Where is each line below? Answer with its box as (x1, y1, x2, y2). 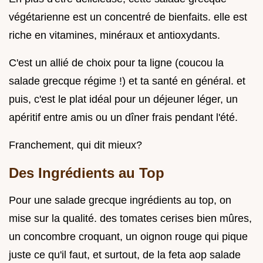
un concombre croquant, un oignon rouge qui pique (9, 231, 248, 243)
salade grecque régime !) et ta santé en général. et (9, 75, 245, 87)
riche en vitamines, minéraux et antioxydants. (9, 29, 220, 42)
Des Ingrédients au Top (9, 165, 164, 181)
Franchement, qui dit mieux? (9, 139, 142, 151)
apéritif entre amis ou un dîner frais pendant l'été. (9, 112, 238, 124)
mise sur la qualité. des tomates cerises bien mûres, (9, 213, 252, 225)
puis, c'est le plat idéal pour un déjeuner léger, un (9, 93, 238, 106)
